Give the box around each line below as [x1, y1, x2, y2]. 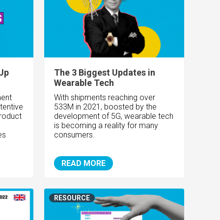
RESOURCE [54, 194, 90, 202]
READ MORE [61, 159, 106, 168]
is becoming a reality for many [54, 121, 159, 131]
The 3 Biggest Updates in [54, 67, 156, 78]
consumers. [54, 130, 97, 140]
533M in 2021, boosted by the [54, 102, 157, 112]
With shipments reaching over [54, 93, 156, 103]
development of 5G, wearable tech [54, 111, 174, 121]
